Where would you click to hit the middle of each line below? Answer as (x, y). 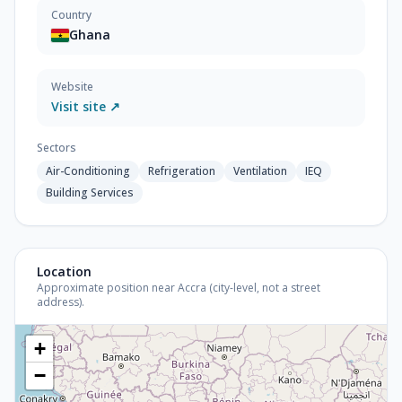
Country (71, 15)
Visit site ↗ (86, 106)
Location (64, 271)
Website (72, 87)
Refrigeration (182, 171)
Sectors (57, 148)
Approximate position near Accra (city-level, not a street (179, 288)
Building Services (90, 192)
